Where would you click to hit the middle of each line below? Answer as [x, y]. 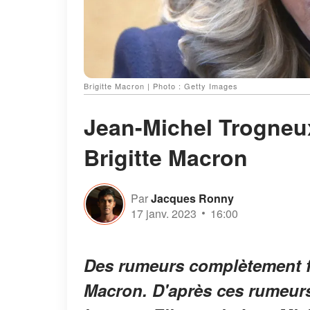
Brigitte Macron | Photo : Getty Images [161, 86]
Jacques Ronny [192, 198]
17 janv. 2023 [164, 213]
